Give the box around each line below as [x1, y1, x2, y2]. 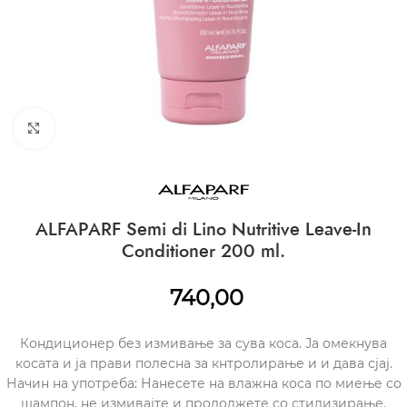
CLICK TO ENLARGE [54, 121, 166, 135]
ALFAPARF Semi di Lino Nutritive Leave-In [35, 216, 372, 243]
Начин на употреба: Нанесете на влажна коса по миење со [5, 375, 402, 392]
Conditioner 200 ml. [122, 238, 285, 264]
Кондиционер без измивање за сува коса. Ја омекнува [20, 335, 387, 352]
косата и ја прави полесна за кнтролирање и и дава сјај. [15, 355, 392, 372]
